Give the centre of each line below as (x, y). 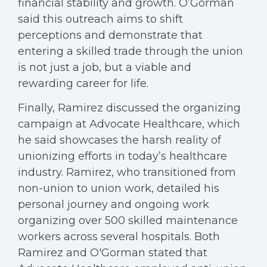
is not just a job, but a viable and (105, 67)
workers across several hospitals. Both (119, 237)
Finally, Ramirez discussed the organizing (129, 108)
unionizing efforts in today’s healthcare (122, 156)
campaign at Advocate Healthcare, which (129, 124)
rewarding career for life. (83, 83)
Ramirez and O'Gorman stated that (113, 253)
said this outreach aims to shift (100, 19)
